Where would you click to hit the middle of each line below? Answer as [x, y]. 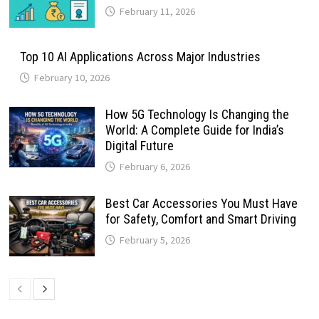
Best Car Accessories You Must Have [202, 203]
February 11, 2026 [158, 11]
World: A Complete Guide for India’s [195, 130]
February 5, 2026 [155, 240]
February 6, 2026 [155, 166]
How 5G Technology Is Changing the [198, 114]
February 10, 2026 [72, 77]
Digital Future [140, 145]
